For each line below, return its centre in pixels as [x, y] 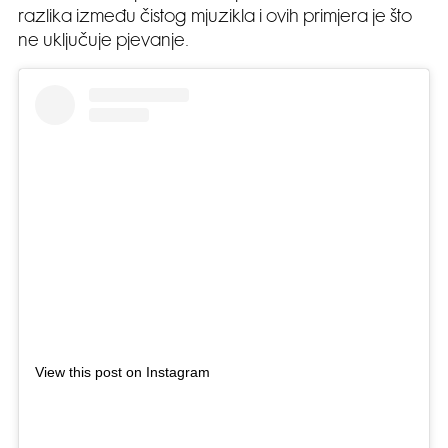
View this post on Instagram [122, 371]
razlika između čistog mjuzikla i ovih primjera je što [215, 17]
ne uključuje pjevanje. [105, 41]
